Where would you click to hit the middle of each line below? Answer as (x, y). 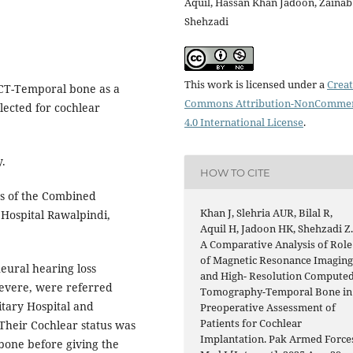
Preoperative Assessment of (268, 308)
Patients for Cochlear (251, 323)
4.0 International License (244, 123)
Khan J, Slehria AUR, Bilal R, (267, 213)
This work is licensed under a (256, 85)
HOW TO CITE (236, 172)
